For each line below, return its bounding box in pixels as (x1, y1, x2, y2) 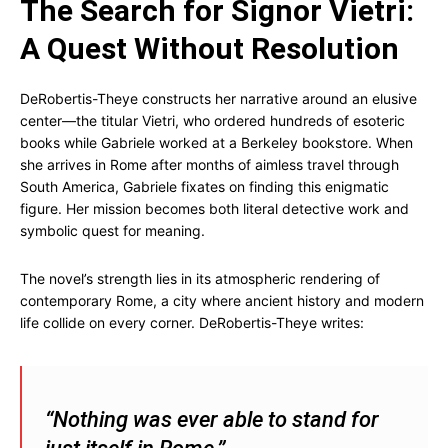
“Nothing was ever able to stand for (45, 407, 379, 432)
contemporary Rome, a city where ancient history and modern (20, 292, 424, 309)
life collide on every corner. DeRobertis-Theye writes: (20, 314, 364, 331)
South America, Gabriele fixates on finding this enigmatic (20, 178, 389, 195)
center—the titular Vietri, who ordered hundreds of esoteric (20, 112, 405, 129)
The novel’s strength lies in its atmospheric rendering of (20, 270, 380, 287)
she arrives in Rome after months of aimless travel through (20, 156, 399, 173)
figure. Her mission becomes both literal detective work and (20, 200, 409, 217)
